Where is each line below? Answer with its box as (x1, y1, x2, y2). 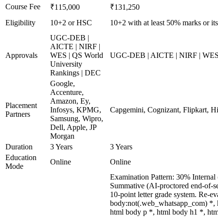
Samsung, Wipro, (50, 114, 103, 123)
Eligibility (5, 18, 36, 27)
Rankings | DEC (50, 69, 101, 77)
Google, (50, 79, 75, 88)
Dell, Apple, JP (50, 123, 96, 131)
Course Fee (5, 2, 40, 11)
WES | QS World (50, 51, 103, 59)
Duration (5, 143, 33, 151)
